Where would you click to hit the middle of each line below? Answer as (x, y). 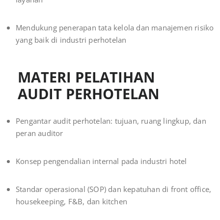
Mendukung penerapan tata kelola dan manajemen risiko (115, 28)
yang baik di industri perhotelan (71, 40)
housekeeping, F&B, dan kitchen (71, 202)
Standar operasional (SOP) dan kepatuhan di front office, (114, 189)
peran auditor (40, 133)
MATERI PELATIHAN (86, 77)
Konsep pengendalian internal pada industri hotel (101, 161)
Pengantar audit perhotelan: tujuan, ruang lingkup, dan (111, 121)
